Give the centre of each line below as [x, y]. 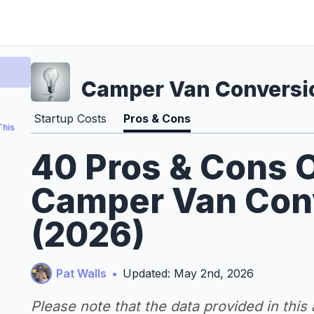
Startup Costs [70, 118]
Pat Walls [81, 273]
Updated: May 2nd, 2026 [188, 273]
